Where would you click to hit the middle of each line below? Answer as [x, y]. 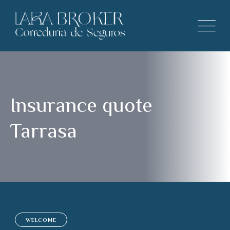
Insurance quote [81, 105]
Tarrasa [44, 131]
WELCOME [41, 220]
